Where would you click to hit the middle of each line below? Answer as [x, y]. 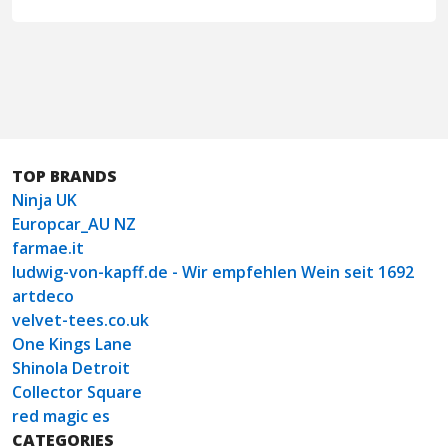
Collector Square [77, 391]
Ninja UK [44, 199]
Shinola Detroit [71, 367]
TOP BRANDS [64, 175]
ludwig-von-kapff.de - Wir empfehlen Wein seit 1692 [213, 271]
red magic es [61, 415]
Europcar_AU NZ [74, 223]
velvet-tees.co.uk [80, 319]
